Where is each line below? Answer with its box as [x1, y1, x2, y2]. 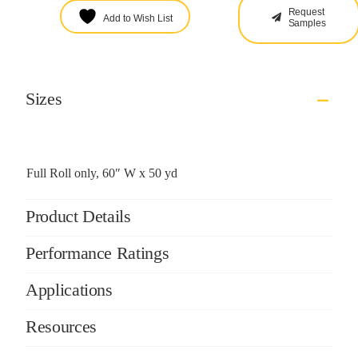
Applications [25, 279, 113, 300]
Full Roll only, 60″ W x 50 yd [26, 165, 177, 180]
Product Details [25, 205, 131, 226]
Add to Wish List [102, 13, 173, 25]
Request [288, 6, 324, 18]
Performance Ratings [25, 242, 169, 263]
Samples [288, 18, 326, 30]
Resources [25, 316, 97, 336]
